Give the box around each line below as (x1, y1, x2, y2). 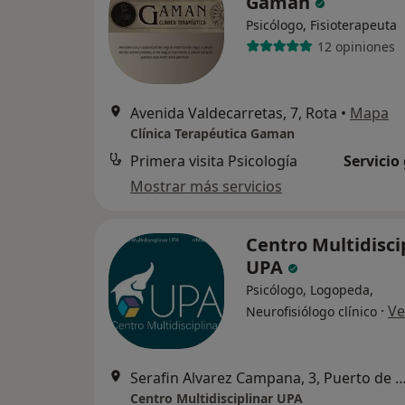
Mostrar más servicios (130, 176, 282, 196)
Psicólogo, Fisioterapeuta (246, 16, 397, 33)
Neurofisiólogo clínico (246, 303, 377, 320)
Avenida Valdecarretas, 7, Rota (130, 103, 337, 123)
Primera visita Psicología (130, 151, 297, 171)
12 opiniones (316, 37, 395, 55)
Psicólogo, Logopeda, (246, 281, 373, 298)
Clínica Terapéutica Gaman (130, 125, 295, 142)
